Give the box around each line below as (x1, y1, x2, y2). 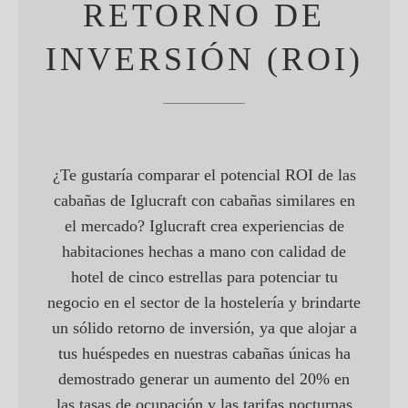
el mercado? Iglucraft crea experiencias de (64, 217, 344, 236)
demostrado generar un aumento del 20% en (58, 370, 350, 389)
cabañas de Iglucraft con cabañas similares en (53, 191, 355, 210)
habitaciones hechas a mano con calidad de (62, 242, 346, 261)
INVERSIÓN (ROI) (45, 41, 363, 78)
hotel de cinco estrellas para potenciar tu (70, 268, 338, 287)
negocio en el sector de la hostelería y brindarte (47, 293, 361, 312)
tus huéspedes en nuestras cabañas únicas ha (57, 344, 351, 363)
